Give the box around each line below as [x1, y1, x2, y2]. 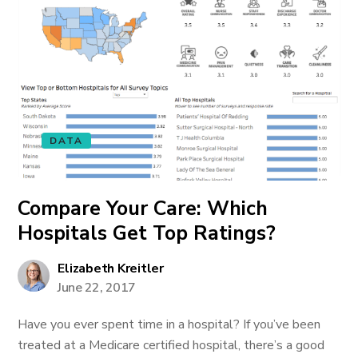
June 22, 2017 [58, 279, 136, 296]
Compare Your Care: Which [18, 195, 268, 222]
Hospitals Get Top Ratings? [18, 220, 276, 247]
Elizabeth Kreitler [58, 260, 164, 277]
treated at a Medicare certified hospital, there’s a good [18, 336, 325, 354]
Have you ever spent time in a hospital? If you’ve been [18, 316, 321, 333]
